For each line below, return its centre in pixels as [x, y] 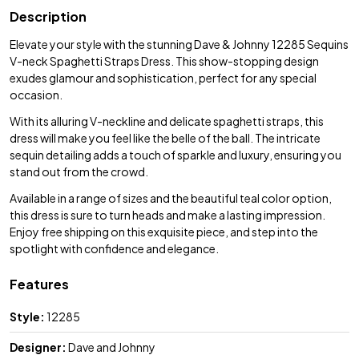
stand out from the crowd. [79, 171]
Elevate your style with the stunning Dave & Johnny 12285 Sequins [179, 44]
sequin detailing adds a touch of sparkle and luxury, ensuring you [175, 154]
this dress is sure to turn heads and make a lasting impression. [167, 214]
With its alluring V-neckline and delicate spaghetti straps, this [167, 121]
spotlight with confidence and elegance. [114, 248]
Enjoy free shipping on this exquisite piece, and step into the [164, 231]
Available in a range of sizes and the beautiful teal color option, [171, 198]
